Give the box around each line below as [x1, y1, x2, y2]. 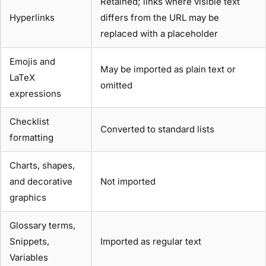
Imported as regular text [100, 236, 201, 248]
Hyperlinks [9, 12, 55, 24]
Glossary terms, [9, 220, 75, 232]
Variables [9, 252, 48, 264]
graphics [9, 192, 46, 204]
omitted [100, 80, 132, 91]
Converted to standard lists [100, 123, 214, 135]
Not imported [100, 176, 156, 188]
